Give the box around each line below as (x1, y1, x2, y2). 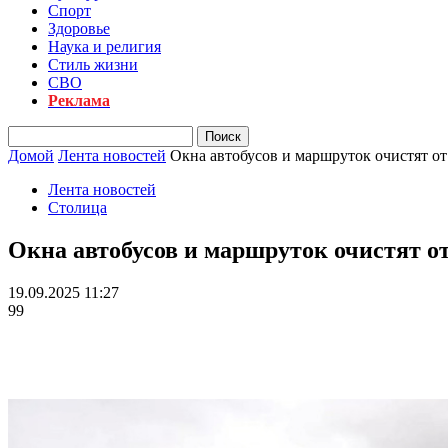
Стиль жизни (48, 56, 138, 73)
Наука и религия (48, 38, 161, 55)
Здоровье (48, 20, 110, 37)
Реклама (48, 92, 110, 109)
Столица (48, 199, 107, 216)
